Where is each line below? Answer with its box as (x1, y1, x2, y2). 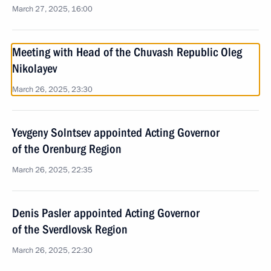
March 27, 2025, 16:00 (12, 4, 93, 15)
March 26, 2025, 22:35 (12, 165, 93, 175)
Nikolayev (12, 61, 57, 76)
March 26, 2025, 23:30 (12, 84, 93, 95)
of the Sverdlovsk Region (12, 222, 128, 237)
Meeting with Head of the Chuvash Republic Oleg (12, 45, 242, 59)
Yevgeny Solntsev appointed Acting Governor (12, 125, 220, 140)
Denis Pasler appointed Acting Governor (12, 206, 200, 220)
